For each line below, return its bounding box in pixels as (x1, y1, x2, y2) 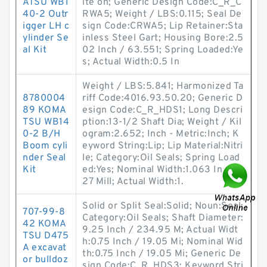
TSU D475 (23, 230, 69, 242)
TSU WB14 (23, 116, 69, 128)
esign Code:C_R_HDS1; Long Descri (82, 104, 243, 116)
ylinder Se (23, 32, 69, 44)
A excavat (23, 242, 67, 254)
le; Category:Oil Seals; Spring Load (82, 152, 240, 164)
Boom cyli (23, 140, 68, 152)
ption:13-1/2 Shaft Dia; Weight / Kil (82, 116, 241, 128)
